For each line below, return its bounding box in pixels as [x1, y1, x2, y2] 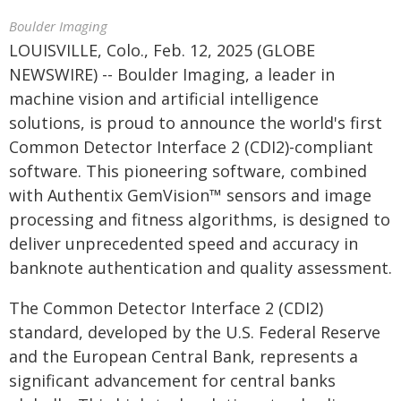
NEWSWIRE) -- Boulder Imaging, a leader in [9, 64, 335, 85]
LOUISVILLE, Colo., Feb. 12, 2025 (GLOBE [9, 39, 315, 61]
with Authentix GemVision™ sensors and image [9, 184, 371, 206]
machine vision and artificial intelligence [9, 88, 319, 109]
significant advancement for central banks [9, 370, 336, 391]
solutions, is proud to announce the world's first [9, 112, 382, 133]
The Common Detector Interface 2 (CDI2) [9, 297, 323, 319]
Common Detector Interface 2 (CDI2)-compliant [9, 136, 373, 158]
